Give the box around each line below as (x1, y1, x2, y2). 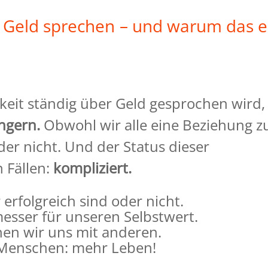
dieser (169, 136, 210, 157)
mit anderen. (76, 222, 162, 242)
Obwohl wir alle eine (44, 115, 183, 135)
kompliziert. (53, 158, 132, 178)
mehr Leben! (72, 237, 157, 258)
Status (123, 136, 169, 157)
